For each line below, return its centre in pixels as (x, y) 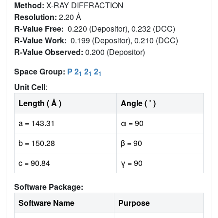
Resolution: (36, 17)
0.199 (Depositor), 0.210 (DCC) (125, 40)
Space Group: (41, 71)
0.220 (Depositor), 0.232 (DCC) (122, 28)
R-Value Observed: (50, 52)
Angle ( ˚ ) (138, 103)
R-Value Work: (42, 40)
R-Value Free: (41, 28)
